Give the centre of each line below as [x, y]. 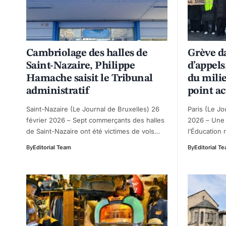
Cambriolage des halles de [87, 53]
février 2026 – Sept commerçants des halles [95, 120]
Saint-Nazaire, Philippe [81, 66]
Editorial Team [52, 147]
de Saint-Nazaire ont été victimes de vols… [93, 131]
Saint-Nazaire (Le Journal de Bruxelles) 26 [93, 109]
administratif [58, 91]
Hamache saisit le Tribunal [90, 78]
